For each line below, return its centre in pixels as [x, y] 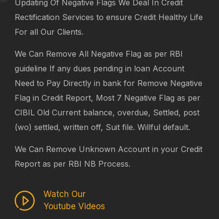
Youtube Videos [74, 207]
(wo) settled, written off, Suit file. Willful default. [102, 127]
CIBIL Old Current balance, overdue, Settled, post [107, 113]
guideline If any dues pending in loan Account [99, 69]
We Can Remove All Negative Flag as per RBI [99, 54]
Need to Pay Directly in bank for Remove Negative [109, 83]
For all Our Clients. [49, 32]
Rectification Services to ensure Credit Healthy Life [109, 17]
